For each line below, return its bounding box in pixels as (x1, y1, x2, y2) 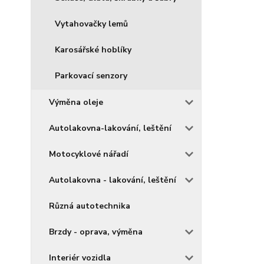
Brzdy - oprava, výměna (49, 226, 143, 237)
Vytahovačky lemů (55, 18, 128, 29)
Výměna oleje (49, 97, 103, 108)
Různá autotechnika (49, 200, 130, 212)
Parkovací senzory (55, 70, 127, 81)
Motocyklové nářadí (49, 148, 128, 160)
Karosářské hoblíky (55, 44, 131, 55)
